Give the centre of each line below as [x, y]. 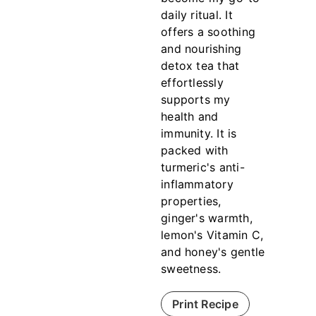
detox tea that [200, 66]
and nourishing [201, 49]
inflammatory [197, 184]
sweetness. [191, 269]
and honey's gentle [213, 252]
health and [190, 117]
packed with [195, 151]
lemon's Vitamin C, [212, 235]
